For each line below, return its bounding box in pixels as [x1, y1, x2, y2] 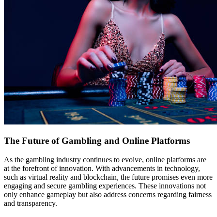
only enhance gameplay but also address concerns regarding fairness [4, 190, 212, 199]
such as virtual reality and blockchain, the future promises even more [4, 172, 213, 181]
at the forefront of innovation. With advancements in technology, [4, 164, 200, 172]
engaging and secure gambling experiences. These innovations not [4, 181, 206, 190]
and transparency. [4, 199, 57, 207]
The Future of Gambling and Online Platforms [4, 136, 190, 146]
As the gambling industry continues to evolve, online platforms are [4, 155, 206, 164]
